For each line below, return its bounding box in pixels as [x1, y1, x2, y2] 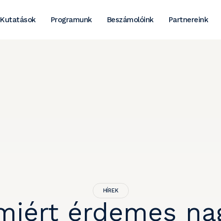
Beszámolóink [107, 15, 154, 24]
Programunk [50, 15, 92, 24]
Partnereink [168, 15, 209, 24]
